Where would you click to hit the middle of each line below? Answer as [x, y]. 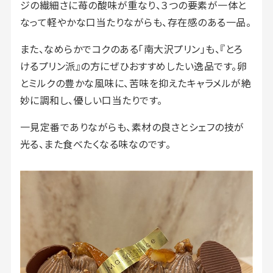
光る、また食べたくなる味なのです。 [95, 144]
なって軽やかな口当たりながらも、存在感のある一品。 [136, 22]
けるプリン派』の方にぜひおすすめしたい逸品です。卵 [133, 66]
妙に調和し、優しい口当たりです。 [91, 100]
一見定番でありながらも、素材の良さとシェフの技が [132, 126]
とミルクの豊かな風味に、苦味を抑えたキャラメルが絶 [136, 83]
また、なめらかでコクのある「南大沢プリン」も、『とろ [131, 48]
